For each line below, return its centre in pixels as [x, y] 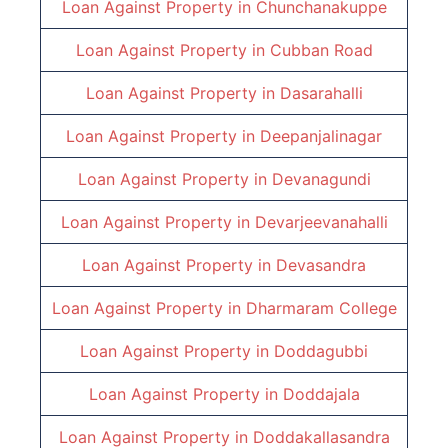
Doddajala [321, 394]
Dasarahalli [321, 93]
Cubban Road [321, 50]
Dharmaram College [321, 308]
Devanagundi [321, 179]
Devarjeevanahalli [321, 222]
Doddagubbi [321, 351]
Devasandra [321, 265]
